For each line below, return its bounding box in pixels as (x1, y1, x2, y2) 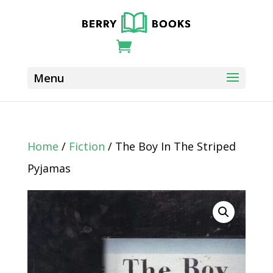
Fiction (68, 139, 105, 154)
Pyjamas (27, 161, 71, 175)
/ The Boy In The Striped (104, 139, 236, 154)
